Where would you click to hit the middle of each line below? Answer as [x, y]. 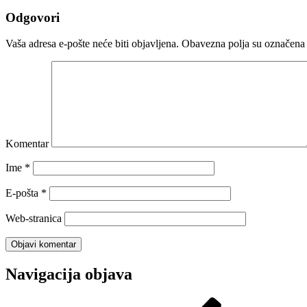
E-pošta [23, 193]
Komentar [27, 144]
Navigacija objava [69, 274]
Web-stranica [34, 219]
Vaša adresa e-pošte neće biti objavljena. [92, 44]
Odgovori [33, 17]
